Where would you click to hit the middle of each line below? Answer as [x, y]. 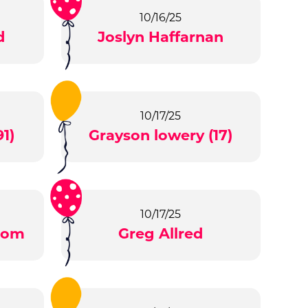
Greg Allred [161, 234]
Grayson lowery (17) [161, 135]
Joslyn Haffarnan [161, 37]
